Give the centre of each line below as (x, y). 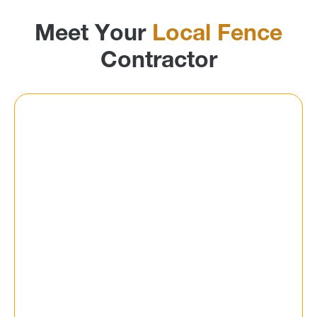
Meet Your (93, 35)
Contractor (158, 62)
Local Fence (217, 35)
